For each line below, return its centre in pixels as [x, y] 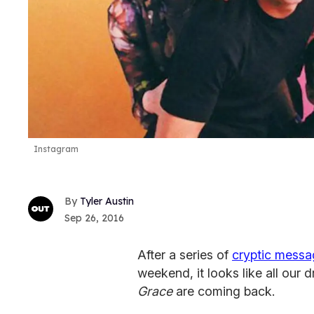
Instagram [56, 149]
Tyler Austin [107, 201]
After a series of [185, 254]
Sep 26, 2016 [94, 218]
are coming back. [225, 291]
